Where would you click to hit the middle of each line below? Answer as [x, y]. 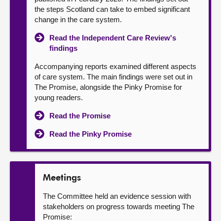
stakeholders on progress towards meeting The [119, 206]
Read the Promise [80, 116]
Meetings [62, 178]
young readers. [59, 97]
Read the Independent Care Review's [113, 38]
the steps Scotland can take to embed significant [112, 9]
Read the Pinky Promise [91, 134]
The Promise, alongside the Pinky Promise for [108, 87]
